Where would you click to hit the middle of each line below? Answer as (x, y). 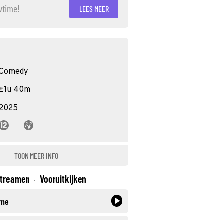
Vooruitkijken (63, 179)
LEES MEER (94, 8)
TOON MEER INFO (36, 155)
